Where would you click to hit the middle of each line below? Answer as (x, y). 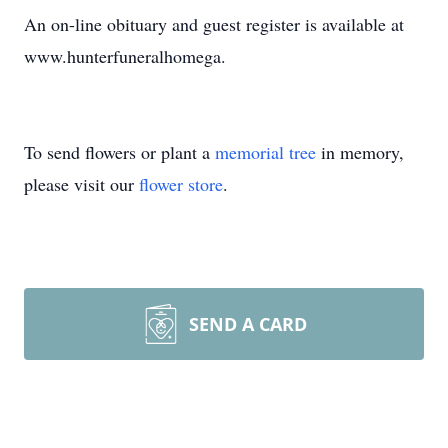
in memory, (360, 152)
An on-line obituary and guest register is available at (214, 24)
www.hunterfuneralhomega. (125, 56)
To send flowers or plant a (119, 152)
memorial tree (265, 152)
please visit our (81, 184)
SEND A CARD (248, 324)
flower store (181, 184)
